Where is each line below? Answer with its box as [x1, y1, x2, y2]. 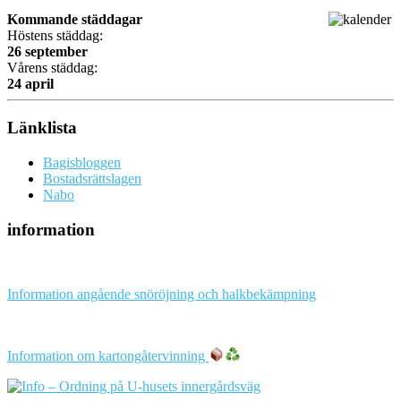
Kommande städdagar [7, 12, 142, 28]
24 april [7, 76, 54, 92]
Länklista [7, 118, 77, 138]
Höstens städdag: [7, 28, 103, 44]
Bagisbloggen [43, 154, 121, 170]
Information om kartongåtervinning [7, 347, 209, 363]
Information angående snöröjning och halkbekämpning [7, 286, 316, 303]
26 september [7, 44, 88, 60]
